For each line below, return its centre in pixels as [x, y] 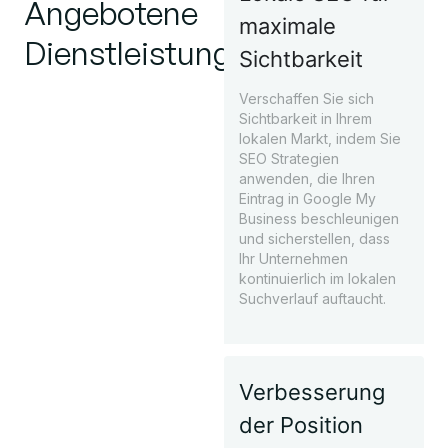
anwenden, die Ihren [307, 179]
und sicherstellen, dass [314, 239]
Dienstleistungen [145, 53]
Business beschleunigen [319, 219]
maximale [287, 26]
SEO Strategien [289, 159]
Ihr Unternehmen [293, 259]
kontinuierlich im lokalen [317, 279]
